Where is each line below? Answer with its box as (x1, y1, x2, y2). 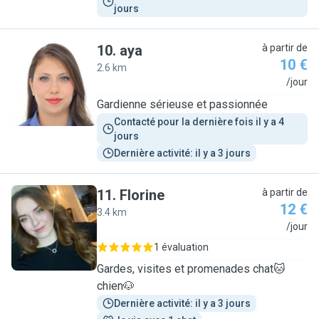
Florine (120, 187, 164, 204)
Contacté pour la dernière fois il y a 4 (114, 116, 286, 127)
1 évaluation (154, 241, 209, 253)
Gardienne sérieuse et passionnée (97, 98, 268, 111)
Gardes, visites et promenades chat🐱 (97, 262, 286, 276)
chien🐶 (97, 279, 135, 293)
